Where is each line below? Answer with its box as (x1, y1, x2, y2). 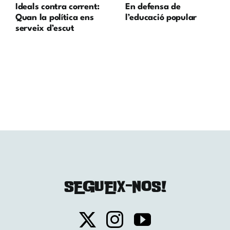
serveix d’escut (15, 24, 74, 33)
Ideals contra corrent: (15, 2, 100, 11)
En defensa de (125, 2, 181, 11)
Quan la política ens (15, 13, 94, 22)
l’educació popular (125, 13, 197, 22)
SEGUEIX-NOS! (64, 178, 166, 194)
